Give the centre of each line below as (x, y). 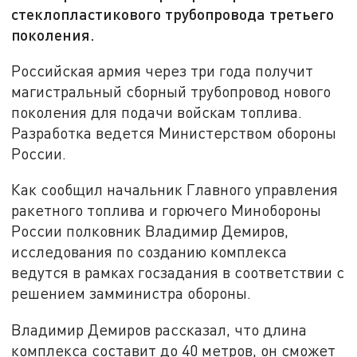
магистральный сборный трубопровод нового (171, 91)
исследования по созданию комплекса (149, 252)
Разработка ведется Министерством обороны (174, 132)
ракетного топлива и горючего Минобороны (167, 210)
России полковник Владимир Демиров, (150, 231)
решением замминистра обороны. (131, 293)
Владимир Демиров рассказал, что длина (159, 330)
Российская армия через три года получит (163, 70)
